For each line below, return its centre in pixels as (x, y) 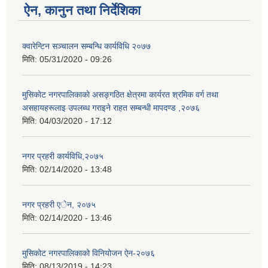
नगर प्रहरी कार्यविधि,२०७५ (63, 156)
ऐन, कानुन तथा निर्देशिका (82, 10)
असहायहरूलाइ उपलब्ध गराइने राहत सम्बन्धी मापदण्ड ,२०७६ (111, 108)
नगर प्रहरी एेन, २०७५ (59, 205)
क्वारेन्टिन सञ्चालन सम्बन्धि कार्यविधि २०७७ (86, 46)
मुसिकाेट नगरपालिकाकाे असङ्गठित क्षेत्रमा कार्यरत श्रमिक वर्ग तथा (120, 95)
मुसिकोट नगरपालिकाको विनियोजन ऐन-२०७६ (89, 253)
